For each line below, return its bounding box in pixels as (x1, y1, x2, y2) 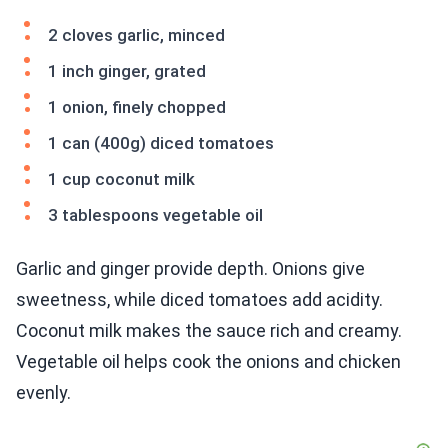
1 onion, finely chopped (48, 97, 226, 118)
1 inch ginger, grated (48, 61, 206, 82)
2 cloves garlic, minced (48, 25, 225, 46)
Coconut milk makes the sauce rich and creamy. (16, 320, 402, 342)
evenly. (16, 382, 71, 404)
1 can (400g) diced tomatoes (48, 133, 274, 154)
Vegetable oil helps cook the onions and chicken (16, 351, 401, 373)
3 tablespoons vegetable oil (48, 205, 263, 226)
